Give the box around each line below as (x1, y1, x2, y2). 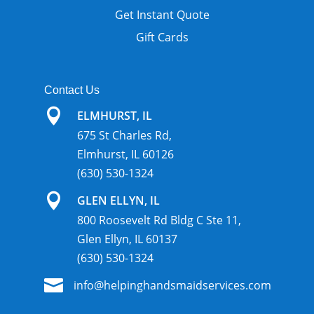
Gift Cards (136, 29, 189, 45)
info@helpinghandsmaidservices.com (73, 277, 271, 293)
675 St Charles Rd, (76, 127, 172, 143)
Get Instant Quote (115, 6, 210, 22)
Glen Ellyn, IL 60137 (76, 231, 177, 247)
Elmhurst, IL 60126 (76, 146, 174, 162)
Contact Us (43, 83, 100, 96)
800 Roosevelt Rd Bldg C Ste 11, (76, 212, 241, 228)
